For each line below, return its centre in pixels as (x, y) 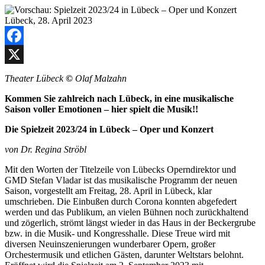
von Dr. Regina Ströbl (46, 149)
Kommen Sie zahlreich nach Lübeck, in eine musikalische (119, 98)
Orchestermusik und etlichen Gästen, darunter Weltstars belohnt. (124, 254)
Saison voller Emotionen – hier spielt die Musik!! (101, 109)
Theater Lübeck (35, 78)
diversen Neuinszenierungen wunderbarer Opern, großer (110, 244)
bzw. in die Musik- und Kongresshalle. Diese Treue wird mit (117, 233)
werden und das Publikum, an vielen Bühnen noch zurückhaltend (127, 212)
